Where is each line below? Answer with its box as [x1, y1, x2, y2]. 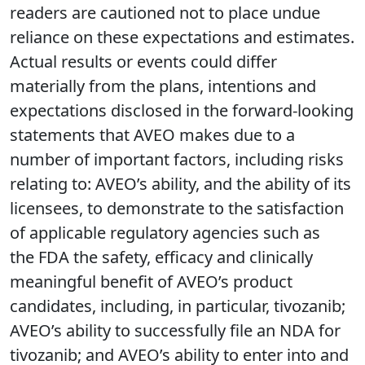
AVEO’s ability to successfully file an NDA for [10, 319, 341, 342]
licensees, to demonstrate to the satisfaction [10, 197, 344, 220]
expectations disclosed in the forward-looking [10, 99, 354, 122]
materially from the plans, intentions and [10, 75, 316, 98]
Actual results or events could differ [10, 51, 277, 73]
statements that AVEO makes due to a [10, 124, 295, 147]
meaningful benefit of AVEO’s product [10, 270, 292, 293]
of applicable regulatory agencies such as [10, 222, 320, 244]
